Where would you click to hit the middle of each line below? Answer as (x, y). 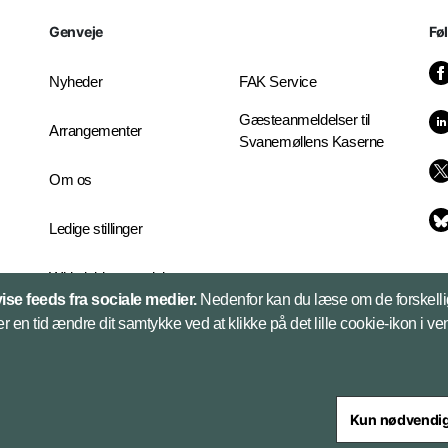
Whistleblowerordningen (122, 277)
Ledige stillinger (96, 228)
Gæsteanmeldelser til (304, 119)
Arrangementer (95, 130)
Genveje (76, 31)
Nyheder (76, 81)
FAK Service (278, 81)
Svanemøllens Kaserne (311, 141)
